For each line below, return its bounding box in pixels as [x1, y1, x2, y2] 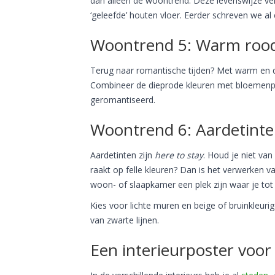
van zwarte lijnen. [90, 214, 161, 226]
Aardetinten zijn [90, 149, 155, 161]
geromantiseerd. [90, 93, 158, 106]
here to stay [155, 149, 203, 161]
